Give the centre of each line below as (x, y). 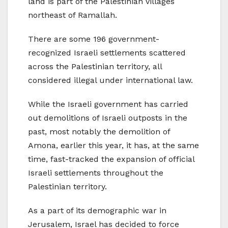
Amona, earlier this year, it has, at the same (113, 145)
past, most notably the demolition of (99, 131)
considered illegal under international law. (110, 80)
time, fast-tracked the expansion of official (111, 159)
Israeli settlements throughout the (96, 173)
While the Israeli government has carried (108, 104)
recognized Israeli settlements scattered (107, 52)
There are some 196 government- (94, 39)
